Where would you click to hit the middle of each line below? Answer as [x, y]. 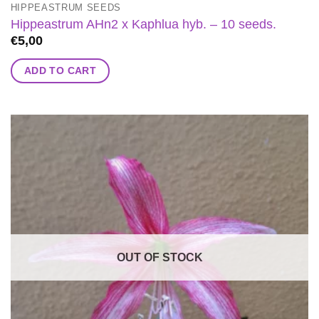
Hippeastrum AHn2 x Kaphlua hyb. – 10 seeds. [143, 24]
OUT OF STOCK [159, 257]
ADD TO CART [60, 70]
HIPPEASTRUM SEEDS [66, 7]
